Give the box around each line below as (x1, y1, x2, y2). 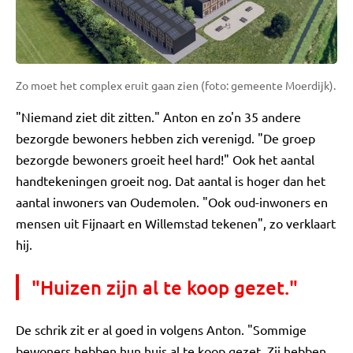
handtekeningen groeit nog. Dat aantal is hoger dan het (16, 172, 325, 188)
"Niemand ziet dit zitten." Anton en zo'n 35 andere (16, 108, 301, 124)
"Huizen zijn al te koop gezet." (32, 274, 298, 299)
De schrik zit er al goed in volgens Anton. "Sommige (16, 321, 307, 337)
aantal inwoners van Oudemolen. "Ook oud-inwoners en (16, 193, 328, 210)
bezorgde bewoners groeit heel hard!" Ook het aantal (16, 150, 314, 167)
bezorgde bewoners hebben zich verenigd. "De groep (16, 129, 315, 146)
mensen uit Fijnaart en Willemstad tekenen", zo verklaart (16, 214, 336, 231)
